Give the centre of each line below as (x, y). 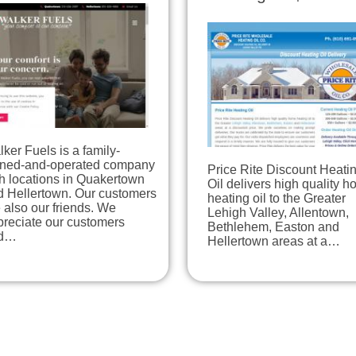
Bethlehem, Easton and (273, 227)
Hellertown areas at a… (274, 242)
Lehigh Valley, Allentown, (278, 213)
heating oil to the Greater (277, 199)
